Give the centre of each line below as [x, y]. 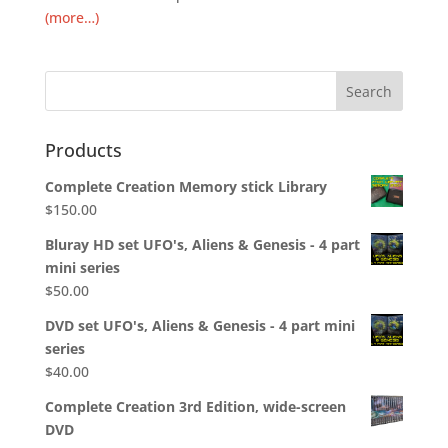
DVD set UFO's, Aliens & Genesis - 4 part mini [199, 326]
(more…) [71, 18]
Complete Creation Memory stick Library [185, 187]
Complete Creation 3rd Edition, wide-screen [195, 407]
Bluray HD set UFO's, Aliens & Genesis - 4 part [202, 245]
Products [83, 150]
